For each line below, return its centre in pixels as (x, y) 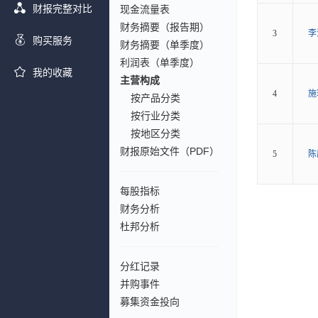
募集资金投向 (150, 302)
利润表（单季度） (160, 62)
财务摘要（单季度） (165, 45)
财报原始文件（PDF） (170, 151)
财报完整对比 (62, 9)
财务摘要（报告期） (165, 27)
